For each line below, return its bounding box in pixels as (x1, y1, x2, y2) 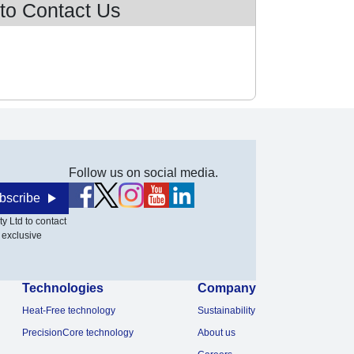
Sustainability (197, 305, 255, 317)
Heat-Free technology (21, 305, 115, 317)
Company (197, 281, 256, 296)
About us (197, 327, 235, 339)
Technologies (21, 281, 104, 296)
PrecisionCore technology (21, 327, 134, 339)
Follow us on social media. (68, 166, 218, 180)
